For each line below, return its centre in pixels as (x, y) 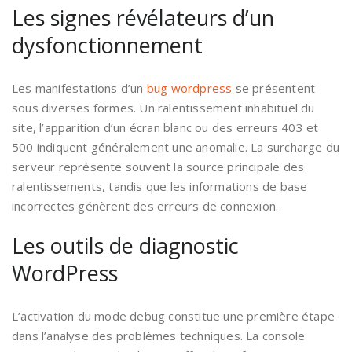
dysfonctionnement (107, 45)
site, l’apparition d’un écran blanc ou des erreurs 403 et (165, 127)
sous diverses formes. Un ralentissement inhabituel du (163, 107)
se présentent (274, 88)
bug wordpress (189, 88)
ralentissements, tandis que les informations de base (160, 186)
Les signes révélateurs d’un (143, 17)
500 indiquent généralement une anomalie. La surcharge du (176, 147)
